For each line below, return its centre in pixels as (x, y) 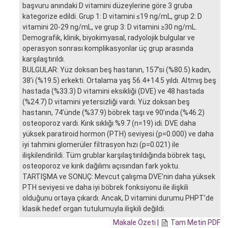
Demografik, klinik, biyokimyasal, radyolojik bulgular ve (109, 37)
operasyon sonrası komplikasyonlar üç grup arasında (108, 48)
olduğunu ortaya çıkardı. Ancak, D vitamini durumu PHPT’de (118, 198)
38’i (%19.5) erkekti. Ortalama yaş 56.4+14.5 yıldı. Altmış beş (119, 80)
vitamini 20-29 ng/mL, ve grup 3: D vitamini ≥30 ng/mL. (110, 27)
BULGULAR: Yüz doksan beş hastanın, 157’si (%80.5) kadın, (117, 69)
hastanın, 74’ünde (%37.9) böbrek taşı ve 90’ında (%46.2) (113, 112)
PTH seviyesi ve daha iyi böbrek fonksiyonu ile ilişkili (105, 187)
